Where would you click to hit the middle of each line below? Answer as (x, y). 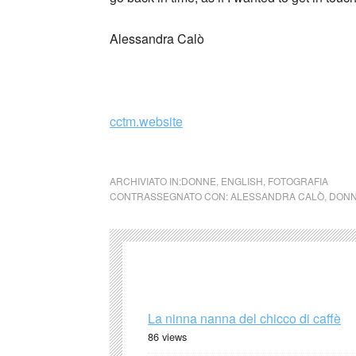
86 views (167, 336)
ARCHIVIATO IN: (145, 180)
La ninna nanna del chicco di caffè (244, 318)
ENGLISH (242, 180)
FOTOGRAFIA (298, 180)
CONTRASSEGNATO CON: (170, 195)
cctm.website (146, 121)
